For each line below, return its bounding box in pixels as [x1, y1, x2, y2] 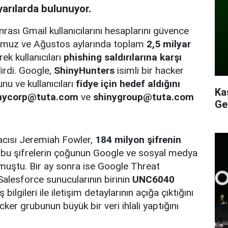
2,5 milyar [147, 38, 191, 50]
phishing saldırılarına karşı [64, 51, 182, 63]
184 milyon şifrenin [95, 133, 181, 146]
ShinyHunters [54, 64, 115, 76]
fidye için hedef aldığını [76, 77, 180, 90]
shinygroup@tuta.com [93, 91, 194, 103]
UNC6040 [132, 173, 175, 185]
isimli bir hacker [115, 64, 184, 76]
